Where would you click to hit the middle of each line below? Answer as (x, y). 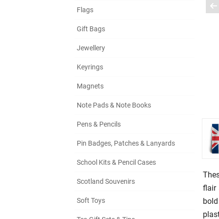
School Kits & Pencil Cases (116, 163)
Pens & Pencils (99, 124)
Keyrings (90, 67)
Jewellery (91, 48)
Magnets (90, 86)
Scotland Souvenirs (106, 182)
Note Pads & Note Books (114, 105)
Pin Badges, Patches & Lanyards (126, 143)
